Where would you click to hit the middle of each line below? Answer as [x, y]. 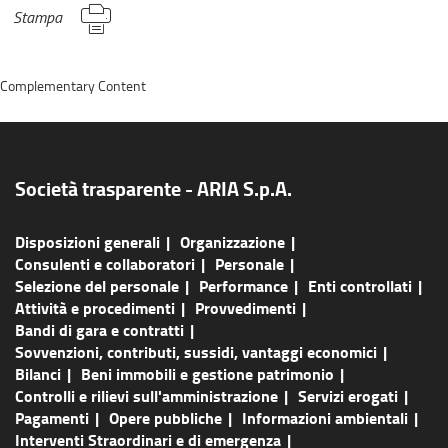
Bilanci [38, 374]
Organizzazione [232, 242]
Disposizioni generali [87, 242]
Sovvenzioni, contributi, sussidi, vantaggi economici [196, 352]
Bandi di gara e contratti [99, 330]
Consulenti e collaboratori [105, 264]
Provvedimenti [245, 308]
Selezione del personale [97, 286]
